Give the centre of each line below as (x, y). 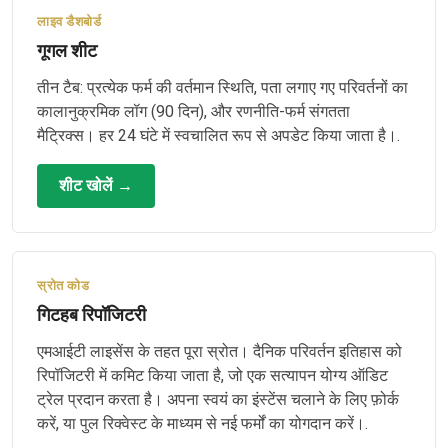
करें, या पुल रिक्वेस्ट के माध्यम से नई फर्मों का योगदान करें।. (202, 423)
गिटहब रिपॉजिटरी (91, 314)
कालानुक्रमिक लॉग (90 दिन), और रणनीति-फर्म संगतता (193, 111)
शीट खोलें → (96, 185)
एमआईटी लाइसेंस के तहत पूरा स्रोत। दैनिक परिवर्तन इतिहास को (219, 351)
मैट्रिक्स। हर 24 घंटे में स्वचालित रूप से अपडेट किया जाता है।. (218, 135)
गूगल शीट (67, 50)
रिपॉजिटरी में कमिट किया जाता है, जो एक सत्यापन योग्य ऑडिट (212, 375)
